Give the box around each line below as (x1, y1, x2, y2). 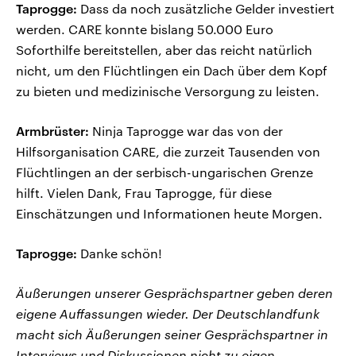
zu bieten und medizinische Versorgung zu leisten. (16, 83, 319, 99)
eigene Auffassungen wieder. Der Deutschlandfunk (16, 306, 319, 322)
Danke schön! (77, 246, 162, 261)
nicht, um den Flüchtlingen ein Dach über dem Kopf (16, 63, 327, 79)
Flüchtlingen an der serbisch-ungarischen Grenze (16, 164, 313, 180)
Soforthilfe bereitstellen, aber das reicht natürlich (16, 42, 312, 58)
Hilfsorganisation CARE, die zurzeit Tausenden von (16, 144, 320, 160)
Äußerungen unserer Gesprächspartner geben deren (16, 285, 333, 301)
